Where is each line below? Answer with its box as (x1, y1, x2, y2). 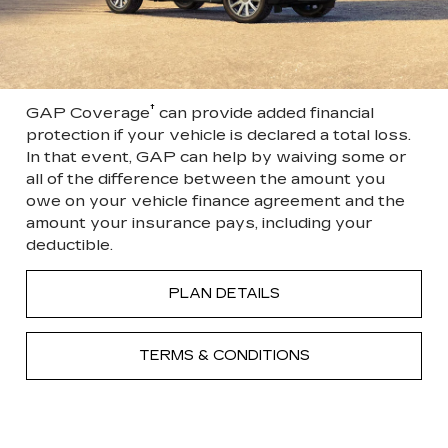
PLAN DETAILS (168, 285, 280, 303)
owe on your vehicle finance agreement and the (26, 191, 405, 211)
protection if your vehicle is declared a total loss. (26, 125, 411, 145)
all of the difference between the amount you (26, 169, 385, 189)
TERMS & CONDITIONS (138, 347, 310, 365)
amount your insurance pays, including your (26, 213, 373, 233)
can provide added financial (155, 103, 374, 123)
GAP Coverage (26, 103, 150, 123)
